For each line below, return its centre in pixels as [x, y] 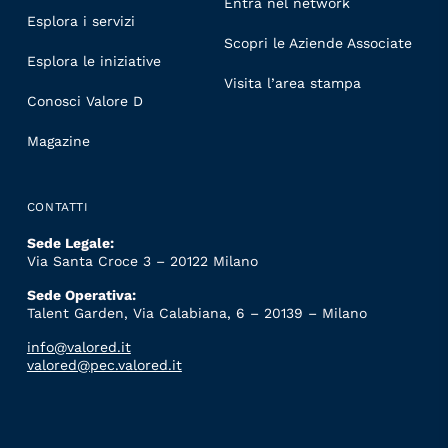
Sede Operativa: [81, 295]
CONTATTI [57, 206]
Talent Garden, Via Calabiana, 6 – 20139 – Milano [196, 313]
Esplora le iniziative [93, 60]
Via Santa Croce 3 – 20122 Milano [142, 261]
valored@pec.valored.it [104, 365]
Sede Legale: [70, 243]
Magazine [58, 140]
